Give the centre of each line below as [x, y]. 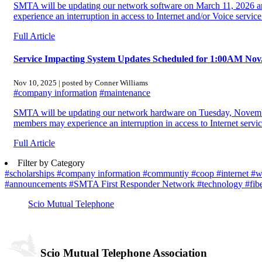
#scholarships [31, 173]
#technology [221, 184]
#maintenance [125, 92]
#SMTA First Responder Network [133, 184]
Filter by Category [51, 163]
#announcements [37, 184]
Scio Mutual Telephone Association [122, 253]
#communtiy [167, 173]
